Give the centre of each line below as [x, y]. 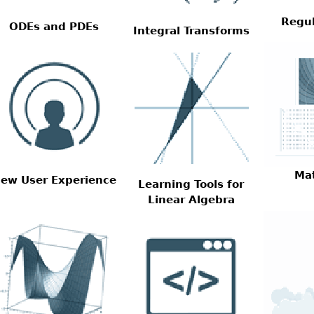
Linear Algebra [191, 199]
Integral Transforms [191, 30]
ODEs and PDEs [54, 26]
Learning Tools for [191, 184]
